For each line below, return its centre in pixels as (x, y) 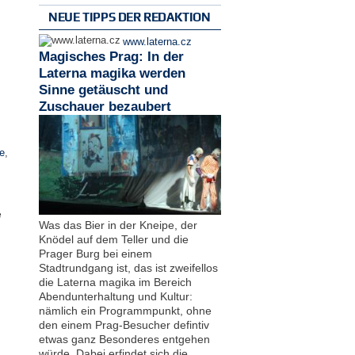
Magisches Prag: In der (111, 57)
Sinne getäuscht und (103, 90)
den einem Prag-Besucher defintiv (124, 324)
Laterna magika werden (112, 74)
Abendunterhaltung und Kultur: (115, 296)
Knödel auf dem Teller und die (113, 239)
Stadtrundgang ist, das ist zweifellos (128, 267)
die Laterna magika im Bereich (115, 282)
